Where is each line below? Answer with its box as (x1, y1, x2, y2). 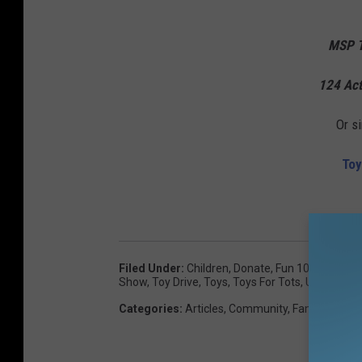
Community (229, 302, 288, 316)
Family (293, 302, 325, 316)
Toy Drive (152, 276, 199, 289)
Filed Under (119, 262, 181, 276)
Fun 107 (276, 262, 316, 276)
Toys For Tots (233, 276, 301, 289)
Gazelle (321, 262, 359, 276)
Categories (119, 302, 179, 316)
